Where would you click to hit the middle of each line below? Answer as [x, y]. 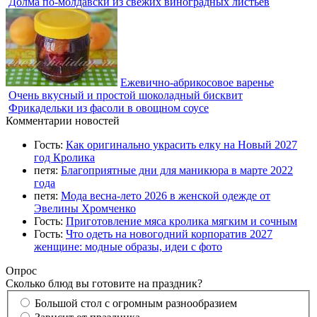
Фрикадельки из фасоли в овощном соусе [109, 108]
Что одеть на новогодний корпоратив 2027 [169, 234]
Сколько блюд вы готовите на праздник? [104, 284]
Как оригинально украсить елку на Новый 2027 [181, 145]
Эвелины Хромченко [85, 209]
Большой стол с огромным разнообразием [136, 303]
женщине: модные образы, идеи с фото [128, 247]
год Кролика [64, 158]
